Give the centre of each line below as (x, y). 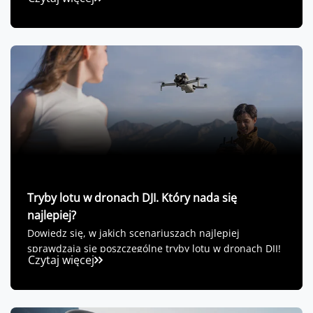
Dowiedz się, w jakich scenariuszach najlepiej (133, 233)
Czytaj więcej (61, 260)
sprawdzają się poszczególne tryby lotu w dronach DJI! (154, 249)
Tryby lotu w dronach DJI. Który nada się (132, 198)
